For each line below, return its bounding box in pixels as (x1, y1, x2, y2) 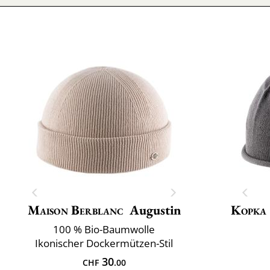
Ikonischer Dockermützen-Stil (35, 236, 173, 250)
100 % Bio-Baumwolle (53, 222, 155, 236)
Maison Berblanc (27, 201, 124, 219)
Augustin (129, 201, 181, 219)
